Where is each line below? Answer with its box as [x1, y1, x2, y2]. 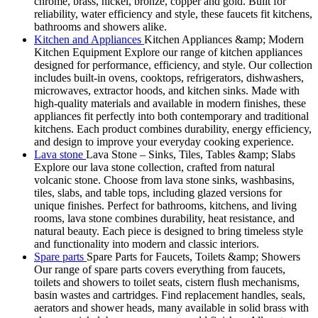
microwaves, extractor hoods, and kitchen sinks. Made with [34, 84, 300, 97]
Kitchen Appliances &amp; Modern [144, 33, 304, 46]
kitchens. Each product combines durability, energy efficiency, [34, 123, 312, 136]
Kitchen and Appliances [34, 33, 144, 46]
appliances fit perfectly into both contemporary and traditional [34, 110, 309, 123]
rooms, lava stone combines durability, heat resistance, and [34, 212, 295, 225]
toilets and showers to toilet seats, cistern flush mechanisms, [34, 276, 300, 289]
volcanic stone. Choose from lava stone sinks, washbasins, [34, 174, 295, 187]
